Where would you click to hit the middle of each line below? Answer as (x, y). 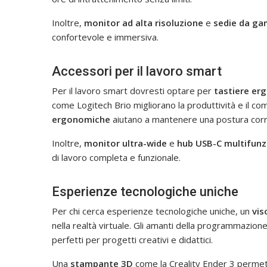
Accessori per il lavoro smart (137, 71)
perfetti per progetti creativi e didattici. (132, 239)
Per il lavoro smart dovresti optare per (133, 90)
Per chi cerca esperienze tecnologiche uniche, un (152, 211)
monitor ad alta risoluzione (144, 22)
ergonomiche (81, 119)
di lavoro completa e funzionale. (116, 157)
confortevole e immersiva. (105, 37)
